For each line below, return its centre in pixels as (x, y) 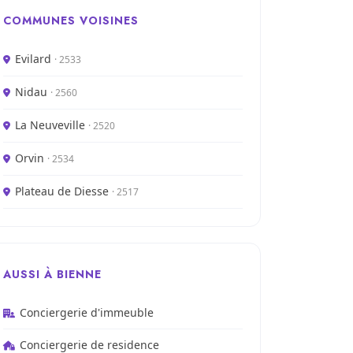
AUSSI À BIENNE (52, 274)
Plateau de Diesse (63, 191)
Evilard (35, 59)
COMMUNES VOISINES (71, 20)
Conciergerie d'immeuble (87, 312)
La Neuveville (52, 125)
